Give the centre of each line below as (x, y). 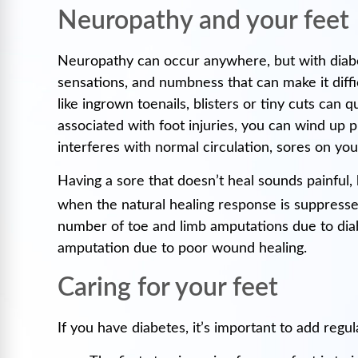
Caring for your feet (168, 288)
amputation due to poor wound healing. (182, 248)
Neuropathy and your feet (203, 21)
